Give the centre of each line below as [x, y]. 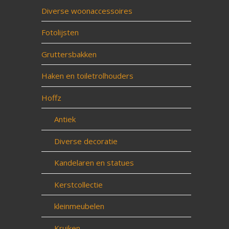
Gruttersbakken [69, 54]
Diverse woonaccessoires [87, 10]
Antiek [65, 119]
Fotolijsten [60, 32]
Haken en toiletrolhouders [87, 76]
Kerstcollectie [78, 184]
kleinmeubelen [79, 206]
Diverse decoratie [86, 141]
